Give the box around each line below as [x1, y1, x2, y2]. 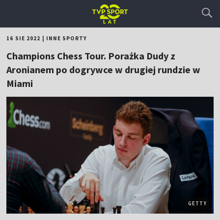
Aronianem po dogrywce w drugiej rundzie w [6, 63, 201, 76]
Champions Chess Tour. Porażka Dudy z [6, 50, 176, 62]
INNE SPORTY [46, 35, 87, 42]
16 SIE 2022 [6, 35, 41, 42]
